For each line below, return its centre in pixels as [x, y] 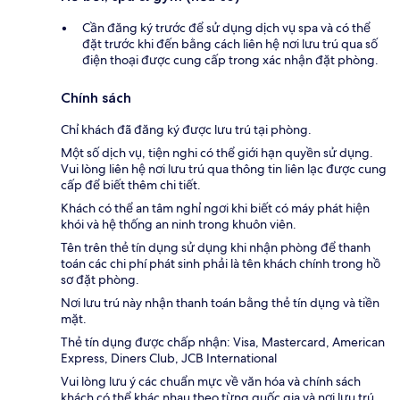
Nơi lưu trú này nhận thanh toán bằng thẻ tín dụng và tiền [220, 302]
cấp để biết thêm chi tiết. [131, 184]
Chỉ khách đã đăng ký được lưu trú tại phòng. [186, 129]
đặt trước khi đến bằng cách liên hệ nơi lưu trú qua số [230, 43]
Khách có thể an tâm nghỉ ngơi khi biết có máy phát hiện [215, 208]
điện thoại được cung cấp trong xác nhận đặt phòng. [230, 59]
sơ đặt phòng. [100, 279]
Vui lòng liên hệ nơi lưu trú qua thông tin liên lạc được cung [224, 168]
